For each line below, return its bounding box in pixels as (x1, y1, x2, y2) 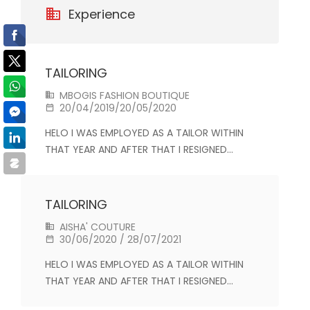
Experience (65, 6, 135, 23)
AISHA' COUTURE (57, 220, 136, 234)
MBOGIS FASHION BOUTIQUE (57, 89, 190, 102)
